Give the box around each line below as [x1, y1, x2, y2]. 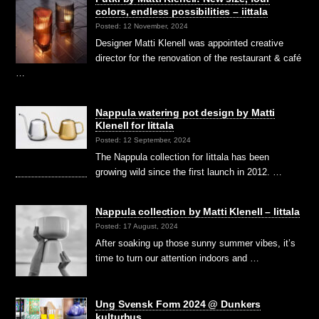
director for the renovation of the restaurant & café [95, 53, 302, 64]
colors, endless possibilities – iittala [95, 6, 268, 18]
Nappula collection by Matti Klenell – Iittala [95, 206, 300, 218]
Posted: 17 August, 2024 [95, 221, 179, 230]
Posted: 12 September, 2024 [95, 135, 192, 144]
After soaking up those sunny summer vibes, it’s [95, 238, 296, 249]
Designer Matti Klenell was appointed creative [95, 38, 284, 49]
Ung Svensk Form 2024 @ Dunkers [95, 298, 261, 310]
